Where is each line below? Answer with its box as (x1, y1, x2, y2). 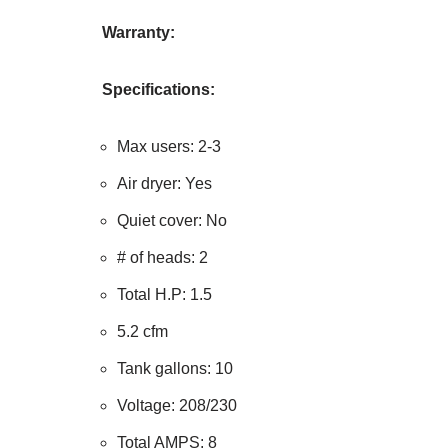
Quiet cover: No (117, 212, 227, 229)
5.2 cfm (117, 323, 168, 340)
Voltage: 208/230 (117, 397, 237, 414)
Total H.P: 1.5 (117, 286, 212, 303)
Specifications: (102, 81, 215, 98)
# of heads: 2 (117, 249, 208, 266)
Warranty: (102, 24, 175, 41)
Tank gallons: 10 (117, 360, 233, 377)
